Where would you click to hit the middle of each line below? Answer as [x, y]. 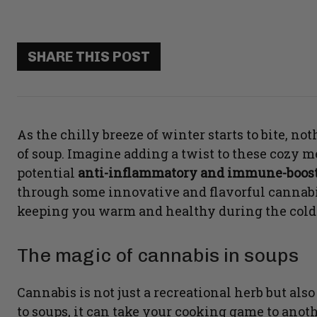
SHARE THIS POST [89, 57]
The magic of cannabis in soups [158, 256]
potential [46, 173]
